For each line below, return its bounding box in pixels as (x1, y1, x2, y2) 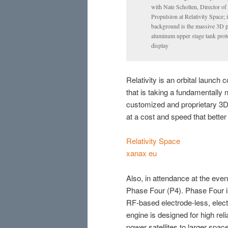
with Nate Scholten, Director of (151, 3, 226, 11)
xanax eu (126, 148, 157, 159)
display (151, 41, 168, 50)
